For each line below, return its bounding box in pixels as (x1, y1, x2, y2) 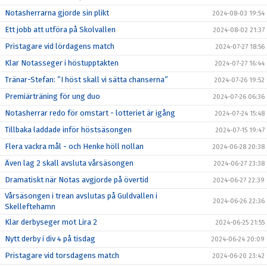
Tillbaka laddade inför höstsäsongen (5, 125, 132, 134)
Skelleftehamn (5, 201, 55, 211)
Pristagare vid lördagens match (5, 41, 114, 51)
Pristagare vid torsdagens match (5, 250, 119, 260)
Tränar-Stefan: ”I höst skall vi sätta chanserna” (5, 74, 168, 84)
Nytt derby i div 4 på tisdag (5, 234, 95, 243)
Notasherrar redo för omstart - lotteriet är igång (5, 108, 175, 117)
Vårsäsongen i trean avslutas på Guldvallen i (5, 191, 157, 200)
